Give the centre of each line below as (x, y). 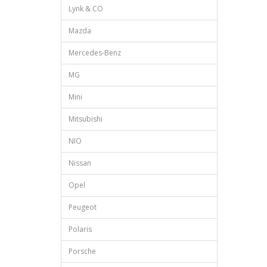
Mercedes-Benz (95, 53)
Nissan (80, 163)
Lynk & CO (86, 9)
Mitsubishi (86, 119)
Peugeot (83, 207)
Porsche (82, 252)
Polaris (80, 229)
